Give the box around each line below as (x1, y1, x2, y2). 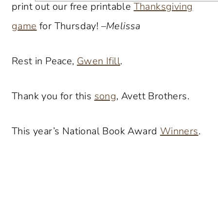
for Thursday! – (36, 19, 107, 33)
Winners (160, 124, 199, 138)
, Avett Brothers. (116, 89, 190, 103)
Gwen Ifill (77, 54, 121, 68)
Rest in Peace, (12, 54, 77, 68)
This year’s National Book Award (12, 124, 160, 138)
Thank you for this (12, 89, 94, 103)
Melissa (106, 19, 141, 33)
